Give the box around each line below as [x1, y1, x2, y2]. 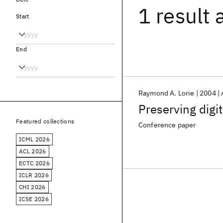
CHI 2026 [19, 183, 46, 191]
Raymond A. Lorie [138, 89, 195, 98]
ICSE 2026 [19, 195, 49, 203]
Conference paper [138, 120, 196, 129]
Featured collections [16, 117, 75, 125]
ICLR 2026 [19, 171, 49, 179]
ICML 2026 [19, 135, 50, 143]
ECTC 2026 [19, 159, 50, 167]
